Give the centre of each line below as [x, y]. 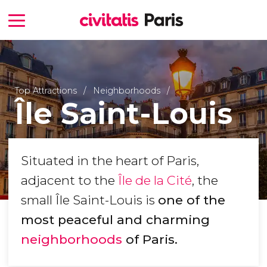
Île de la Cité [155, 181]
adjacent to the [69, 181]
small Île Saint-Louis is [89, 200]
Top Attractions [46, 90]
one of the [192, 200]
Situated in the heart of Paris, [110, 161]
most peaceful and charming [115, 220]
